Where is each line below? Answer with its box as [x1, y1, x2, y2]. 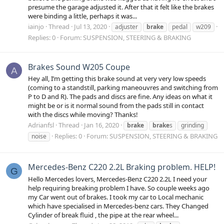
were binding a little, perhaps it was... [28, 11, 137, 20]
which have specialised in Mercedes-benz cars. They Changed [28, 201, 208, 210]
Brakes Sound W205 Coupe [28, 61, 130, 72]
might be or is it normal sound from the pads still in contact [28, 100, 204, 110]
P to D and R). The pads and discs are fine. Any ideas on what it [28, 91, 212, 101]
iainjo [28, 22, 44, 31]
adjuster [115, 22, 138, 31]
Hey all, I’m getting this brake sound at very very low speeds [28, 73, 206, 83]
